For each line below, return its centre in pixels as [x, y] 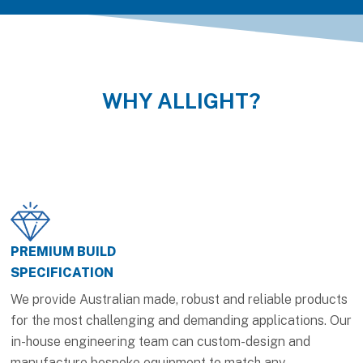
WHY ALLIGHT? [181, 100]
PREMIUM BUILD [64, 251]
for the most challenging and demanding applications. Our [181, 320]
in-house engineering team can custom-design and [161, 341]
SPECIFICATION [62, 272]
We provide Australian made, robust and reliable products [179, 299]
